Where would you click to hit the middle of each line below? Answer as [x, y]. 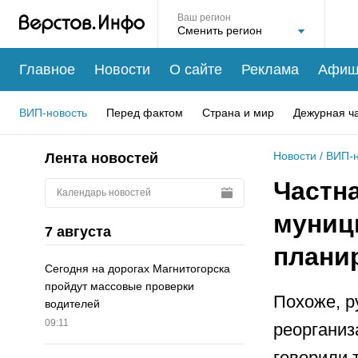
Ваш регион [204, 18]
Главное [47, 69]
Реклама [270, 69]
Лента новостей [101, 158]
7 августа [78, 231]
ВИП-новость [53, 112]
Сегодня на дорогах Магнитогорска [137, 269]
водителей [72, 304]
